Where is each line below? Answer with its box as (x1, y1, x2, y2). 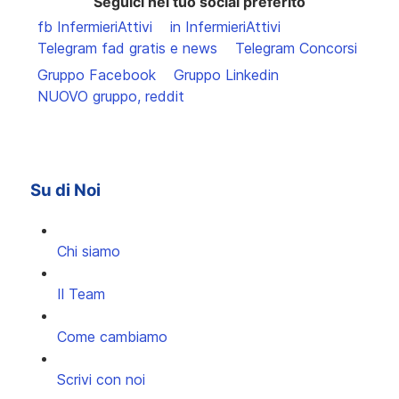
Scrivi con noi (57, 370, 145, 389)
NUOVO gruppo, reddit (37, 87, 184, 106)
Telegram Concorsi (235, 39, 357, 58)
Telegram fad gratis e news (37, 39, 217, 58)
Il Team (57, 285, 105, 304)
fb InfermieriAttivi (37, 18, 152, 37)
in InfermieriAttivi (170, 18, 281, 37)
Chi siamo (57, 242, 120, 261)
